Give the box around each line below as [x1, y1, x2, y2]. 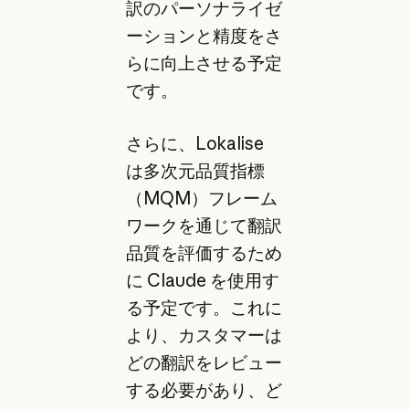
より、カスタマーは [125, 324, 282, 347]
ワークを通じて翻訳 [125, 215, 282, 237]
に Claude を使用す [125, 269, 279, 292]
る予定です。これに [125, 297, 282, 320]
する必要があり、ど [125, 379, 282, 402]
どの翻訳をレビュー [125, 351, 282, 374]
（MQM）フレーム [125, 187, 278, 210]
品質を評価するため [125, 242, 282, 265]
